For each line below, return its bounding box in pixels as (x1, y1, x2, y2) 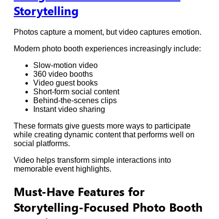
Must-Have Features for (14, 183, 145, 199)
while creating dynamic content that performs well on (14, 131, 195, 139)
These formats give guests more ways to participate (14, 122, 191, 130)
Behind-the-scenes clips (33, 96, 117, 105)
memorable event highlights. (14, 165, 111, 173)
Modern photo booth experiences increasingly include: (14, 44, 201, 53)
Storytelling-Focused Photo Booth (14, 198, 202, 215)
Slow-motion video (33, 61, 98, 69)
